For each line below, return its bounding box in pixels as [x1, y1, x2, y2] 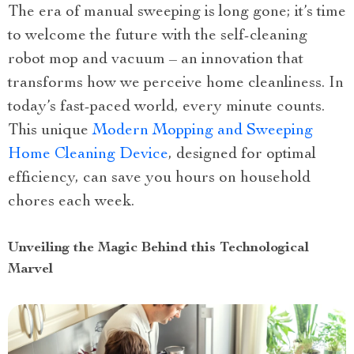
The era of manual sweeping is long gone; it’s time [8, 5, 346, 21]
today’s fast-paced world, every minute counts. [8, 100, 325, 115]
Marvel [8, 262, 53, 277]
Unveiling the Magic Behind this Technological [8, 241, 309, 255]
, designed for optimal [168, 147, 316, 163]
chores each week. [8, 194, 134, 210]
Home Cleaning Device [8, 147, 168, 163]
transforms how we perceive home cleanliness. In [8, 76, 344, 92]
